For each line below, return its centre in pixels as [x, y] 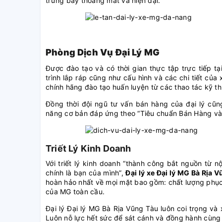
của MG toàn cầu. [75, 192]
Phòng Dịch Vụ [81, 53]
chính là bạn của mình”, [86, 173]
